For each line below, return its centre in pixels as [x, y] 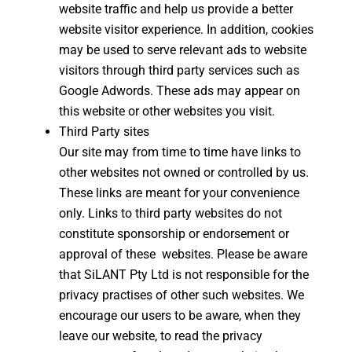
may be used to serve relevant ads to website [182, 50]
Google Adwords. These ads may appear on [179, 91]
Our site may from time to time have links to [180, 152]
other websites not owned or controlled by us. [183, 172]
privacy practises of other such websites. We [181, 295]
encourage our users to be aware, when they [180, 315]
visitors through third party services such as [179, 70]
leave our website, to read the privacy [160, 336]
